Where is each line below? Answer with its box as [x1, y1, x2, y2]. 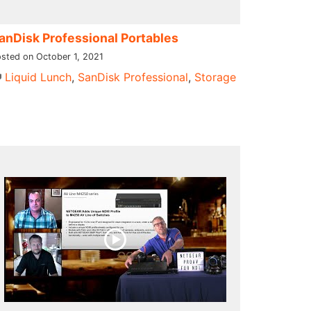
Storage [194, 69, 236, 84]
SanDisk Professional [77, 69, 188, 84]
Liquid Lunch [4, 69, 72, 84]
